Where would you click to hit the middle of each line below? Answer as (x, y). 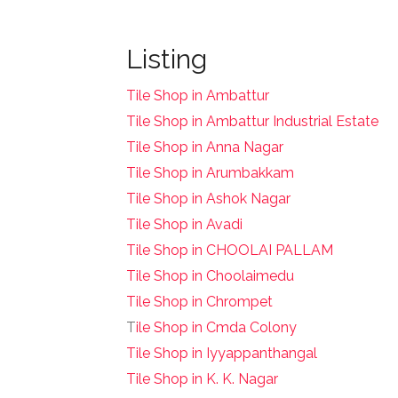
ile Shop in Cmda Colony (216, 327)
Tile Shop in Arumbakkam (210, 173)
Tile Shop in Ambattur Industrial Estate (252, 121)
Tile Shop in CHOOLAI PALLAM (230, 250)
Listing (167, 59)
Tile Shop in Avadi (184, 224)
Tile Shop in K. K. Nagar (202, 379)
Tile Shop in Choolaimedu (210, 276)
